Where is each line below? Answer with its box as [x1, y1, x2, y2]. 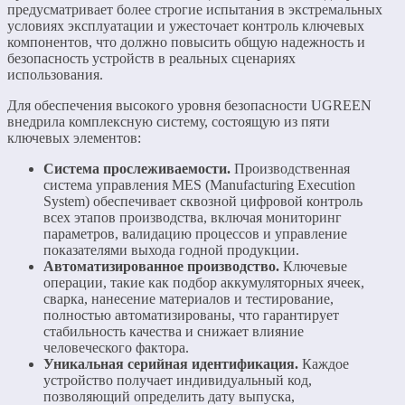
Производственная [231, 161, 350, 177]
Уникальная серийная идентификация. [43, 356, 298, 372]
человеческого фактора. [43, 340, 189, 356]
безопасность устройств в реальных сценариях [7, 51, 296, 67]
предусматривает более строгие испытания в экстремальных [7, 2, 382, 18]
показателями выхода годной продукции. [43, 242, 299, 259]
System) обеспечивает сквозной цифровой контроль [43, 193, 363, 210]
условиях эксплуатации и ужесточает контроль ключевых [7, 18, 364, 34]
